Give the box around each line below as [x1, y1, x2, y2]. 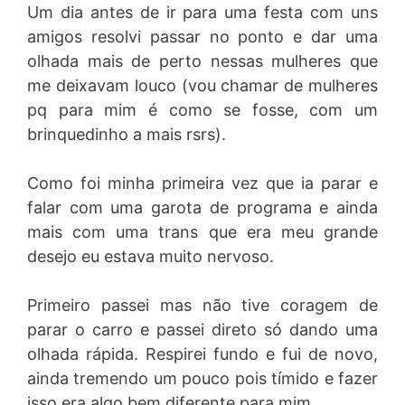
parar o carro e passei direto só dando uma [27, 320, 378, 339]
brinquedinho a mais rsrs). [27, 125, 226, 144]
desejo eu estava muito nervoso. [27, 247, 274, 266]
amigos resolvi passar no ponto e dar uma [27, 27, 378, 46]
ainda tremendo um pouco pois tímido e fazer [27, 369, 378, 388]
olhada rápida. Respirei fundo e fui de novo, [27, 344, 378, 363]
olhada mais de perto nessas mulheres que [27, 52, 378, 71]
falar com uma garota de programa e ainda [27, 198, 378, 217]
